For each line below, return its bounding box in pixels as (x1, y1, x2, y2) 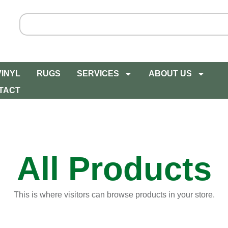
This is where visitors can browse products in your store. (13, 190, 215, 199)
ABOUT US (148, 69, 192, 78)
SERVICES (76, 69, 119, 78)
